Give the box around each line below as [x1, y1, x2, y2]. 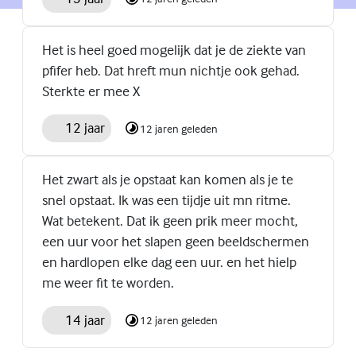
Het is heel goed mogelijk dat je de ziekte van [42, 40, 306, 59]
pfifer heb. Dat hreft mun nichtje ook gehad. [42, 60, 300, 79]
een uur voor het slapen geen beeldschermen [42, 232, 309, 251]
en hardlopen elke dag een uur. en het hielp [42, 253, 296, 272]
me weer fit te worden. [42, 273, 174, 292]
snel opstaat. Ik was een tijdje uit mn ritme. [42, 191, 291, 210]
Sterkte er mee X [42, 81, 140, 100]
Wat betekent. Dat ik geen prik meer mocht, [42, 211, 298, 230]
